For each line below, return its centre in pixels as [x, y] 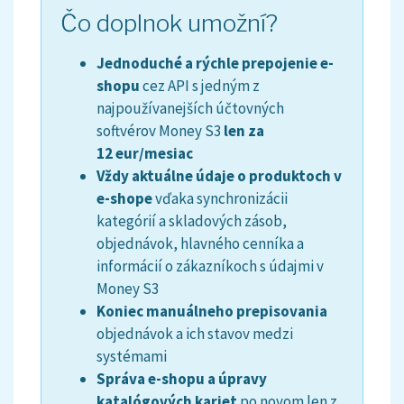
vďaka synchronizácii [220, 199]
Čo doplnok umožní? [170, 23]
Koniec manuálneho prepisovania [212, 312]
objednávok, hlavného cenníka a [201, 244]
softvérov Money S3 [159, 131]
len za [243, 131]
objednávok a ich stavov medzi [195, 334]
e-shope [125, 199]
